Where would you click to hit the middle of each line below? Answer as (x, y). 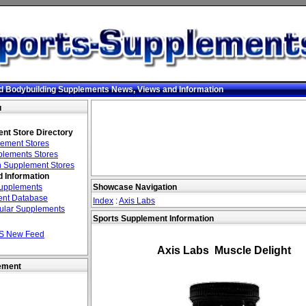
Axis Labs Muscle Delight (224, 250)
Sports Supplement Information (153, 219)
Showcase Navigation (135, 187)
